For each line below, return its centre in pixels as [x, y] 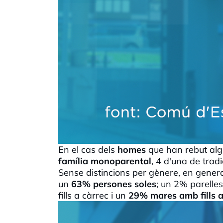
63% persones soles [114, 184]
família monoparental [105, 161]
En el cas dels [88, 149]
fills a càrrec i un [93, 195]
